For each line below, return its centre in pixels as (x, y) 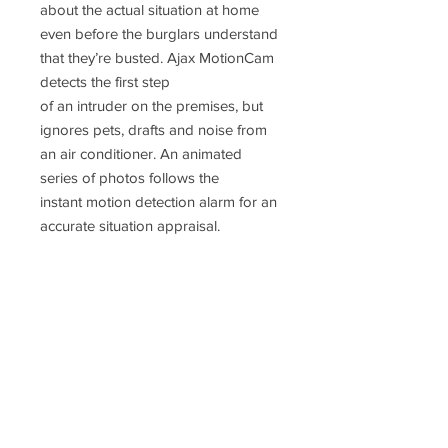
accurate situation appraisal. (130, 226)
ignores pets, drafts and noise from (153, 130)
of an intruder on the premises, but (151, 106)
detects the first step (105, 82)
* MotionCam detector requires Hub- (158, 250)
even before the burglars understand (159, 34)
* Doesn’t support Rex (111, 298)
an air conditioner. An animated (141, 154)
